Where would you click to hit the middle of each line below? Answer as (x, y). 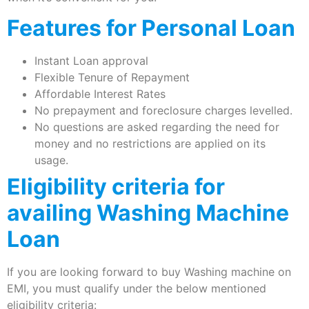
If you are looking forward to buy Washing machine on (149, 272)
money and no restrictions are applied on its (150, 144)
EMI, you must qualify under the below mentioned (137, 289)
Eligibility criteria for (116, 187)
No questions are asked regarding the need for (157, 127)
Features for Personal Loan (151, 28)
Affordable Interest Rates (100, 94)
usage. (51, 160)
